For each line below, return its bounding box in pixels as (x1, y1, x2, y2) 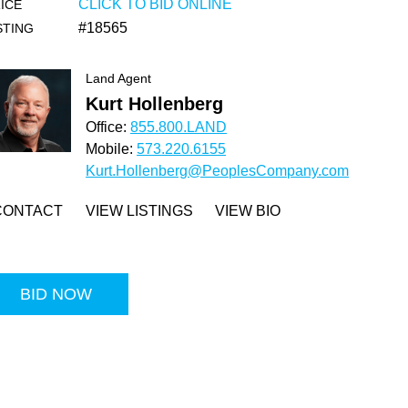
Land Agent (86, 71, 152, 86)
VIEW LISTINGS (86, 203, 194, 219)
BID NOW (19, 285, 92, 303)
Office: (86, 119, 131, 135)
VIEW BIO (215, 203, 281, 219)
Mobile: (86, 141, 138, 157)
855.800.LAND (130, 119, 228, 135)
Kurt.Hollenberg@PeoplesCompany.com (86, 163, 350, 178)
